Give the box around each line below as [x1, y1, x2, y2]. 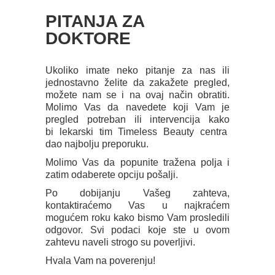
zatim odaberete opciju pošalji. [45, 169, 178, 180]
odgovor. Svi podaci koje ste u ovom [45, 225, 230, 236]
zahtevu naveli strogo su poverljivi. [45, 237, 195, 248]
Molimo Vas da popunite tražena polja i [45, 157, 230, 168]
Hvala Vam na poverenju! [45, 255, 155, 266]
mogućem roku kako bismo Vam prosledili [45, 212, 230, 223]
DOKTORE [45, 29, 131, 48]
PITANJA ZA [45, 12, 144, 31]
